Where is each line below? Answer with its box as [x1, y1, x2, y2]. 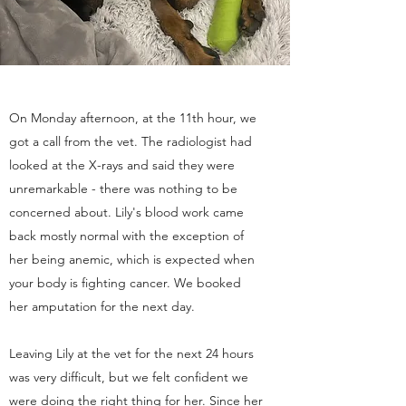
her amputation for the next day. [9, 298, 195, 314]
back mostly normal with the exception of [9, 227, 244, 244]
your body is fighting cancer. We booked [9, 275, 241, 291]
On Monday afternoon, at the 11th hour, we [9, 110, 256, 126]
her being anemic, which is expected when [9, 251, 255, 267]
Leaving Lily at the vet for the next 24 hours [9, 345, 254, 362]
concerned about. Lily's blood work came [9, 204, 244, 220]
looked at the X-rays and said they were [9, 157, 235, 173]
